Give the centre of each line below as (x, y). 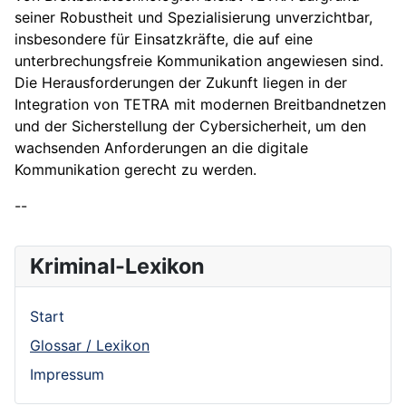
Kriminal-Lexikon (117, 266)
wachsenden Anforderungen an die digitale (161, 148)
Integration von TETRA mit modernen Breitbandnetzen (200, 105)
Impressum (67, 375)
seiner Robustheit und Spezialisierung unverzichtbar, (193, 18)
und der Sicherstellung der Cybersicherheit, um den (190, 126)
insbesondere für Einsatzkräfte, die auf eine (164, 39)
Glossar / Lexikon (90, 346)
